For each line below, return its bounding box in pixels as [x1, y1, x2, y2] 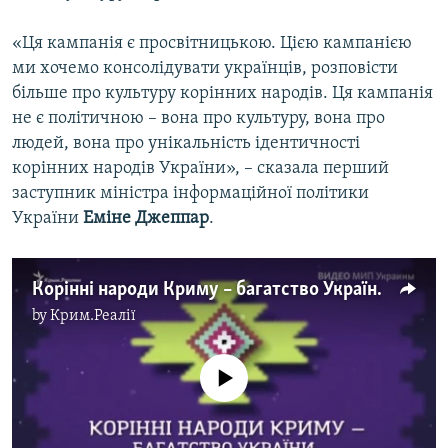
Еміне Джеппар [83, 209, 209, 229]
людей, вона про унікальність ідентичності [12, 134, 360, 154]
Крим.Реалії [50, 308, 136, 325]
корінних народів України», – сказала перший [12, 159, 389, 179]
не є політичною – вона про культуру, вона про [12, 109, 385, 129]
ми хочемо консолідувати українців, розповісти [12, 59, 398, 79]
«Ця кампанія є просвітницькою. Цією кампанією [12, 34, 412, 54]
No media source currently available [94, 355, 370, 375]
